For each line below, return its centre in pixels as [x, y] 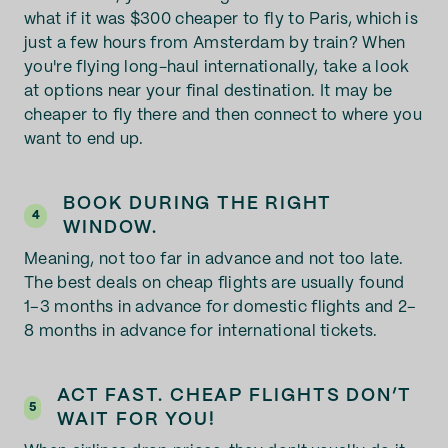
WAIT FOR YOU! [136, 420]
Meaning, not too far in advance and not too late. [214, 259]
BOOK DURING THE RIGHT [198, 204]
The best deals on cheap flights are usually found [214, 283]
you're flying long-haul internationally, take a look [217, 67]
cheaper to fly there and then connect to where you [223, 115]
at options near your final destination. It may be [208, 91]
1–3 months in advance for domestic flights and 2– [220, 307]
